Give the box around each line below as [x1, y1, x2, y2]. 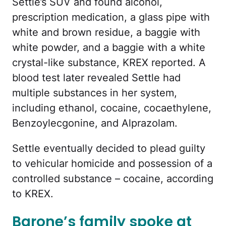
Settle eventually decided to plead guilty [12, 142, 205, 154]
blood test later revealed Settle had [12, 71, 181, 84]
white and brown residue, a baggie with [12, 26, 200, 38]
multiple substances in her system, [12, 86, 177, 99]
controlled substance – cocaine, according [12, 172, 213, 185]
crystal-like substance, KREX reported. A [12, 56, 206, 69]
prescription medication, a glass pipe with [12, 11, 210, 23]
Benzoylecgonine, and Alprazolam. [12, 117, 178, 129]
